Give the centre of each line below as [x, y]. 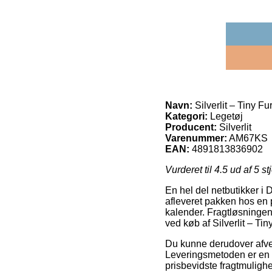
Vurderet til [190, 169]
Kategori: [186, 116]
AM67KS [248, 138]
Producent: [191, 127]
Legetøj [225, 116]
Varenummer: [196, 138]
